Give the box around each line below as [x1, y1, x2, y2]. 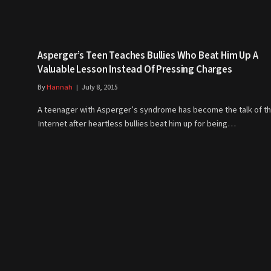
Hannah [47, 82, 73, 93]
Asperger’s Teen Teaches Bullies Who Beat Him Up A [38, 48, 258, 64]
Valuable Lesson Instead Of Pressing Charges [38, 62, 232, 77]
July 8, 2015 [82, 82, 118, 93]
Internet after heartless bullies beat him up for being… [38, 117, 236, 131]
